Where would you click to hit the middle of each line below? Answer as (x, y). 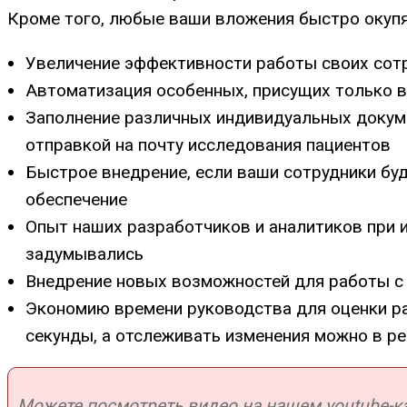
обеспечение (76, 199)
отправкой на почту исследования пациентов (208, 144)
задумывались (84, 253)
